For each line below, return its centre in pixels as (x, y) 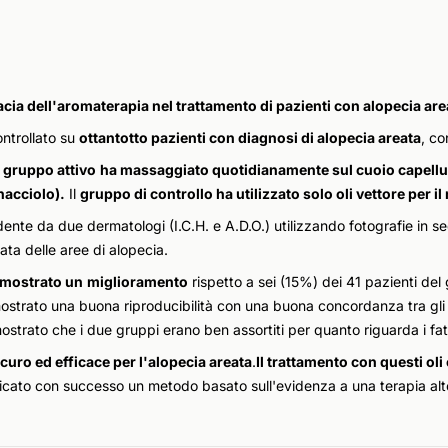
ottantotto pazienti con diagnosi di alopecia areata (250, 137)
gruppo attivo (49, 169)
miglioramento (137, 281)
